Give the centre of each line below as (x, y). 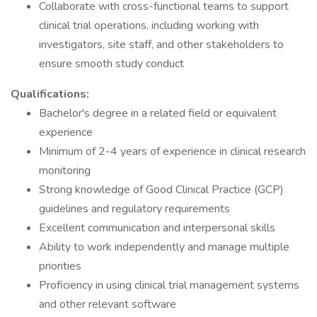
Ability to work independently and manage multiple (164, 247)
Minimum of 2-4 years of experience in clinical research (172, 151)
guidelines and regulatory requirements (134, 209)
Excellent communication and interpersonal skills (157, 228)
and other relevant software (108, 304)
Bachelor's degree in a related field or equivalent (158, 113)
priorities (60, 266)
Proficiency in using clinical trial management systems (169, 285)
